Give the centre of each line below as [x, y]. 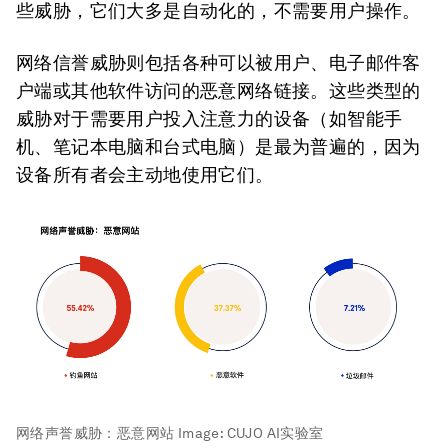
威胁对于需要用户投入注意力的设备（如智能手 [209, 119]
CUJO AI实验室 [275, 432]
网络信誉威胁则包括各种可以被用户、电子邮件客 [218, 63]
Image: [200, 432]
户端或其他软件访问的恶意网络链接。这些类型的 [218, 91]
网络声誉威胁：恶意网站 [95, 432]
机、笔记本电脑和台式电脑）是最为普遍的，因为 [218, 147]
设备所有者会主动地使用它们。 [145, 175]
